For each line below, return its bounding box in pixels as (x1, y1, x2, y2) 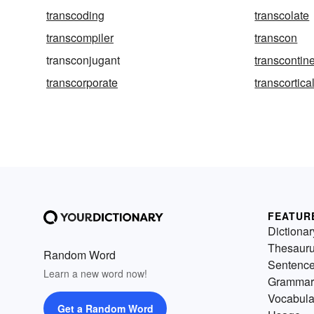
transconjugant (46, 52, 120, 69)
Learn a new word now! (43, 266, 147, 281)
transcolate (254, 7, 310, 24)
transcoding (46, 7, 104, 24)
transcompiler (46, 29, 114, 46)
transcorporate (46, 74, 118, 91)
